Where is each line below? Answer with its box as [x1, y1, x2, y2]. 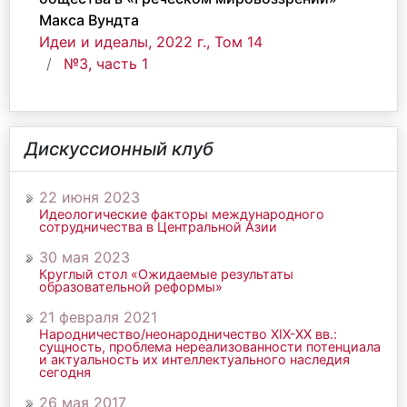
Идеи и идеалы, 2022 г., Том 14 [39, 33, 263, 51]
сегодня [39, 364, 91, 380]
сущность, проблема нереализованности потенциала [39, 339, 381, 354]
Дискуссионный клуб [25, 138, 213, 160]
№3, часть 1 [64, 55, 148, 73]
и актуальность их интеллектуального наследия [39, 352, 350, 367]
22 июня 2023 [39, 188, 140, 206]
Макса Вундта [39, 11, 139, 29]
